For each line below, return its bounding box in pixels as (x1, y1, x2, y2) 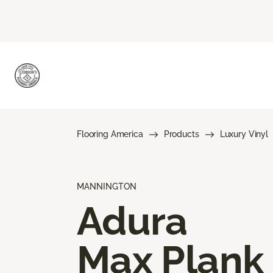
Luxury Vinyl (219, 129, 268, 139)
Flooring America (77, 129, 143, 139)
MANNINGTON (77, 181, 136, 191)
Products (163, 129, 199, 139)
